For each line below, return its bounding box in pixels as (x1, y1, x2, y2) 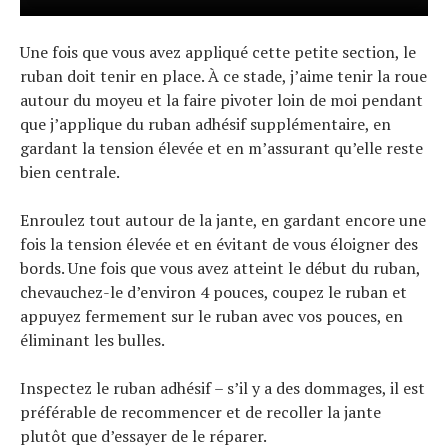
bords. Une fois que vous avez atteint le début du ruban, (20, 257, 420, 280)
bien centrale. (20, 161, 120, 184)
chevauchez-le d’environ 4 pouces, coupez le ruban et (20, 281, 407, 304)
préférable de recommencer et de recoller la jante (20, 401, 381, 424)
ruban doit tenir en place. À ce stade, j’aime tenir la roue (20, 65, 427, 88)
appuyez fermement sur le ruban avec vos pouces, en (20, 305, 403, 328)
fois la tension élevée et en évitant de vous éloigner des (20, 233, 418, 256)
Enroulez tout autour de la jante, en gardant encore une (20, 209, 426, 232)
